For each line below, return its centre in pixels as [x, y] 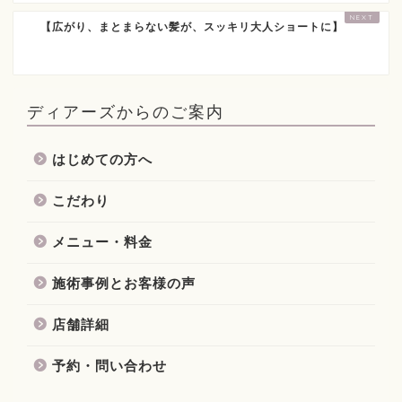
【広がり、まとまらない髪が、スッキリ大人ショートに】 [192, 26]
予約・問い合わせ [109, 365]
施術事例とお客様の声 [124, 283]
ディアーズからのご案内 [126, 111]
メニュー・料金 [102, 241]
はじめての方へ [102, 159]
